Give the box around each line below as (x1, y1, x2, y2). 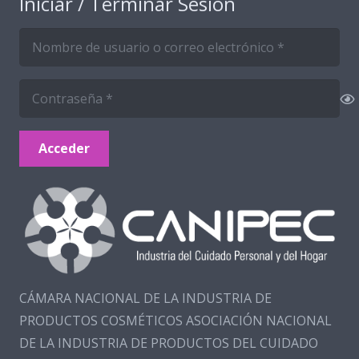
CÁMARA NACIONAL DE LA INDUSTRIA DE (19, 289, 272, 308)
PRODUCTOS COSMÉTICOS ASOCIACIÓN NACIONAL (19, 312, 332, 330)
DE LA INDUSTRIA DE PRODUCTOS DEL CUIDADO (19, 334, 318, 353)
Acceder (38, 139, 90, 157)
